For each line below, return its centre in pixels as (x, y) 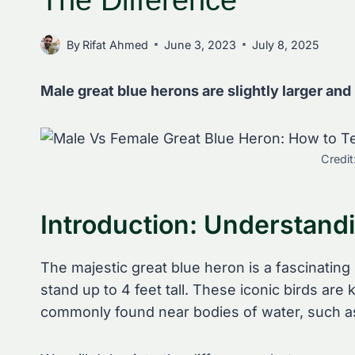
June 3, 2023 (200, 44)
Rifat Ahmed (116, 44)
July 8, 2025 (286, 44)
